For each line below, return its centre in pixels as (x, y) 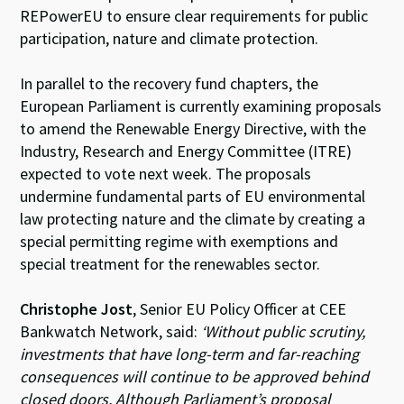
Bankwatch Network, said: (111, 331)
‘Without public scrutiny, (284, 331)
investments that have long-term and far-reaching (190, 353)
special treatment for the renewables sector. (170, 263)
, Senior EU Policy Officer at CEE (240, 308)
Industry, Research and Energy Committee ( (167, 151)
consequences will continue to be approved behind (195, 376)
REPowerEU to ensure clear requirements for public (194, 15)
